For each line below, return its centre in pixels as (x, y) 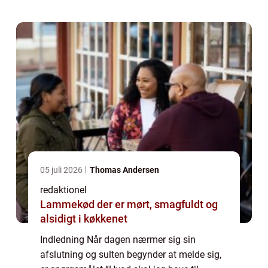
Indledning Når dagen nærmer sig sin (118, 240)
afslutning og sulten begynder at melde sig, (131, 255)
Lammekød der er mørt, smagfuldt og (129, 205)
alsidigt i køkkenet (84, 219)
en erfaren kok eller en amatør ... (107, 12)
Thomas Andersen (124, 170)
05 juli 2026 (62, 170)
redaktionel (63, 190)
